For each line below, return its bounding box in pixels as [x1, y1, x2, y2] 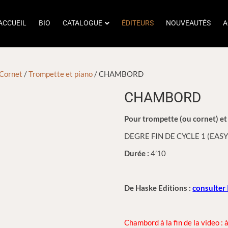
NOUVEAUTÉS [166, 19, 211, 27]
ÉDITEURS [122, 19, 154, 27]
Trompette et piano [28, 69, 93, 78]
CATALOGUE [63, 19, 102, 27]
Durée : [124, 149, 150, 158]
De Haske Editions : [124, 183, 191, 192]
